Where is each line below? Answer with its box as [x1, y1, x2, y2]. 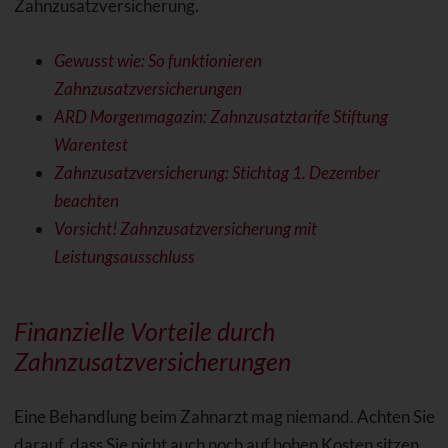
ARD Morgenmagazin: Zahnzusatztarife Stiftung [53, 105, 388, 127]
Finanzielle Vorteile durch [13, 315, 275, 346]
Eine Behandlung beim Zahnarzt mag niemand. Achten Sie [13, 405, 435, 427]
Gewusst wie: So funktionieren [53, 49, 262, 71]
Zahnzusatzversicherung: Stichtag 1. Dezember [53, 161, 380, 183]
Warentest [53, 133, 128, 155]
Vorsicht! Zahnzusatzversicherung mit [53, 217, 317, 239]
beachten [53, 189, 119, 211]
